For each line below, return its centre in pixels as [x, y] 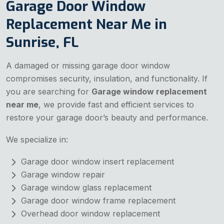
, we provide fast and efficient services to [116, 104]
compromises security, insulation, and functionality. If [107, 78]
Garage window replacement [149, 91]
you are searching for [49, 91]
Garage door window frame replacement [98, 200]
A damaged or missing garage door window [88, 65]
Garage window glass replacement [86, 187]
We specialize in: [37, 139]
